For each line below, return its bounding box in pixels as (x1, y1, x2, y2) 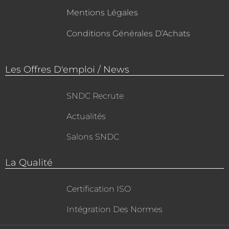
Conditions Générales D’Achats (66, 29, 190, 39)
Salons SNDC (66, 132, 119, 142)
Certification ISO (66, 184, 131, 194)
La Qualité (5, 157, 53, 169)
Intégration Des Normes (66, 204, 163, 215)
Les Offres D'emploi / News (5, 64, 129, 76)
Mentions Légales (66, 8, 138, 18)
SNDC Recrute (66, 91, 124, 101)
